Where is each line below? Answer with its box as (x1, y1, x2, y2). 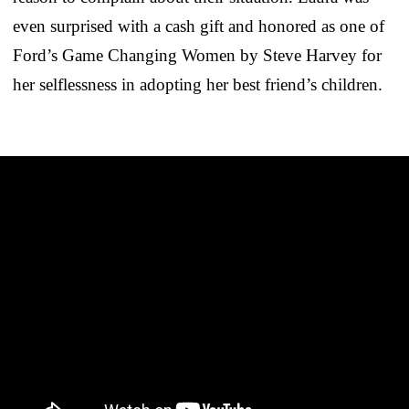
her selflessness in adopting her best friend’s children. (13, 74, 383, 94)
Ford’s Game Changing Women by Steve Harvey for (13, 45, 382, 65)
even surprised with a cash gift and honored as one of (13, 16, 384, 36)
